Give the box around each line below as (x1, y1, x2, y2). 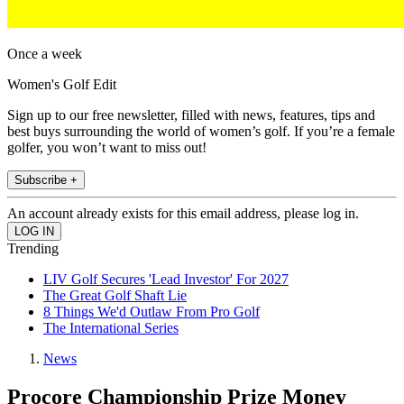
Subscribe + (14, 173, 78, 188)
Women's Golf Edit (7, 77, 116, 93)
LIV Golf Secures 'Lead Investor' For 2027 (43, 271, 289, 288)
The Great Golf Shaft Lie (43, 288, 187, 304)
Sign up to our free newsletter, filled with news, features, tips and (7, 107, 375, 124)
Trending (7, 241, 59, 257)
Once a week (7, 46, 82, 62)
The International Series (43, 320, 179, 336)
